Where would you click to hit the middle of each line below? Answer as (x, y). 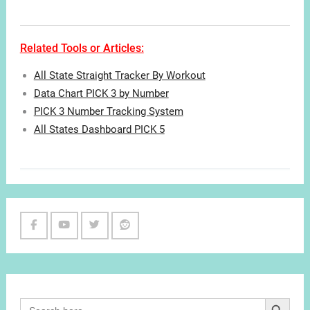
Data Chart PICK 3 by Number (101, 94)
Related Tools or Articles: (82, 48)
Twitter (110, 244)
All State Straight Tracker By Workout (119, 76)
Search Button (280, 297)
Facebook (56, 244)
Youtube (82, 244)
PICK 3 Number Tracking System (108, 112)
